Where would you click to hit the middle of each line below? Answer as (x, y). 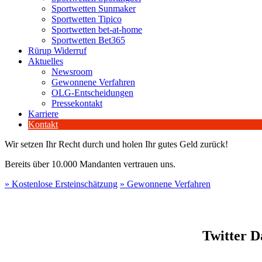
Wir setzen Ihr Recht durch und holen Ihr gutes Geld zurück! (116, 144)
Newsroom (72, 72)
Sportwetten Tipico (87, 19)
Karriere (43, 114)
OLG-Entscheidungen (92, 93)
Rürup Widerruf (57, 51)
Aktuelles (46, 61)
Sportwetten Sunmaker (94, 8)
